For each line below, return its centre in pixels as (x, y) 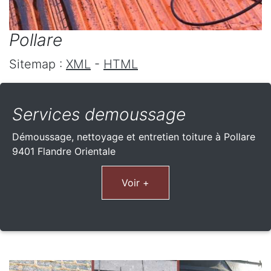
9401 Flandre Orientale (64, 151)
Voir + (135, 182)
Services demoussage (99, 114)
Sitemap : (38, 64)
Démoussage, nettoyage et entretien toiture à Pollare (134, 136)
